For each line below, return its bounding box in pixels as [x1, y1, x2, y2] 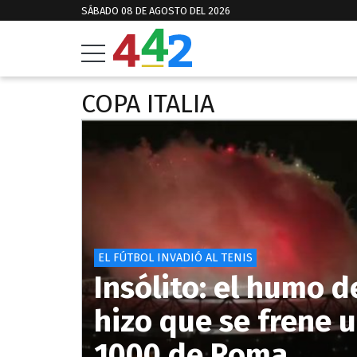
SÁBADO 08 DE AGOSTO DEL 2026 [81, 4, 230, 17]
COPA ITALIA [81, 88, 214, 119]
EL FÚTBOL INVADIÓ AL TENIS [98, 250, 253, 265]
